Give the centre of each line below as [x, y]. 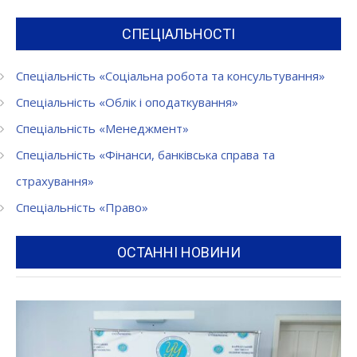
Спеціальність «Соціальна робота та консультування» [171, 75]
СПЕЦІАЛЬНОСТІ [178, 33]
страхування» [55, 180]
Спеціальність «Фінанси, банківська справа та [145, 154]
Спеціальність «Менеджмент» [102, 128]
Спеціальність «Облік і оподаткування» [127, 102]
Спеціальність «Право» [82, 207]
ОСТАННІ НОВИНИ [178, 253]
